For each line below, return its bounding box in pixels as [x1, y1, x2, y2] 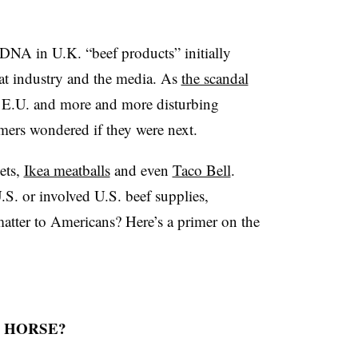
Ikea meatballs [23, 160, 110, 180]
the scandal [181, 68, 249, 88]
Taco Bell [172, 160, 231, 180]
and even [109, 160, 173, 180]
